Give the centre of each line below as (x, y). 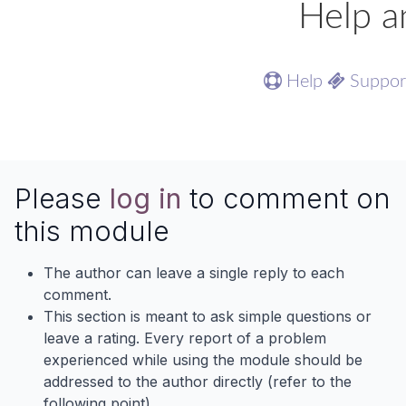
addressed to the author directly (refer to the (198, 382)
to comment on (286, 198)
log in (145, 198)
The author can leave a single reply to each (194, 273)
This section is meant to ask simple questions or (208, 316)
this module (92, 231)
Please (62, 198)
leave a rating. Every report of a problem (185, 338)
